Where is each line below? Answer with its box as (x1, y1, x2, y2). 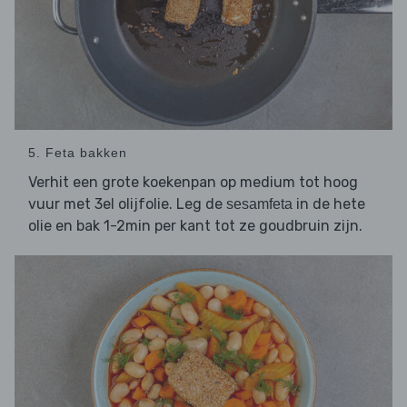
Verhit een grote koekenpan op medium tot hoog (28, 174, 358, 192)
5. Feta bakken (28, 145, 127, 161)
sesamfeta (226, 196, 293, 213)
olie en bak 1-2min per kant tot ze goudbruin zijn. (28, 217, 362, 235)
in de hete (293, 195, 365, 213)
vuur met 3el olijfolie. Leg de (28, 195, 226, 213)
